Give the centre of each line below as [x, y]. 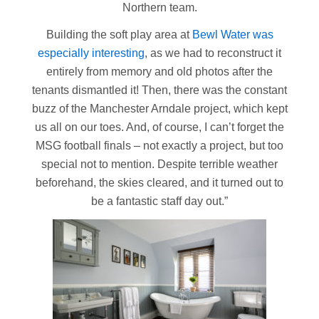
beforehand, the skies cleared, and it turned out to [159, 183]
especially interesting [91, 53]
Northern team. [159, 7]
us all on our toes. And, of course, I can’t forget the [159, 127]
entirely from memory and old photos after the [159, 72]
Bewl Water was [232, 35]
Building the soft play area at [119, 35]
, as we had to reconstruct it [213, 53]
